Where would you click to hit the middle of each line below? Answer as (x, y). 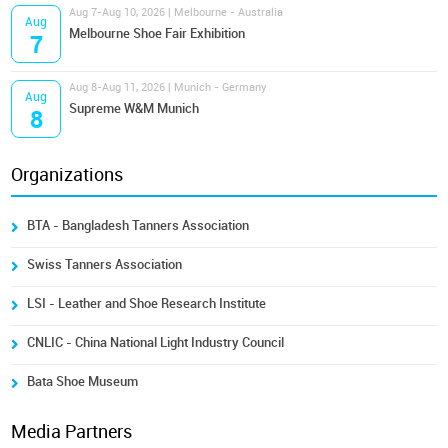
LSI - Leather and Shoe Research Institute (147, 304)
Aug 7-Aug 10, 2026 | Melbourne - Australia (176, 13)
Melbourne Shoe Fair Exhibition (157, 34)
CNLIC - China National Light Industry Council (156, 343)
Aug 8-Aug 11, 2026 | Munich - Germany (168, 88)
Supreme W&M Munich (134, 109)
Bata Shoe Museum (83, 382)
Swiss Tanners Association (105, 265)
